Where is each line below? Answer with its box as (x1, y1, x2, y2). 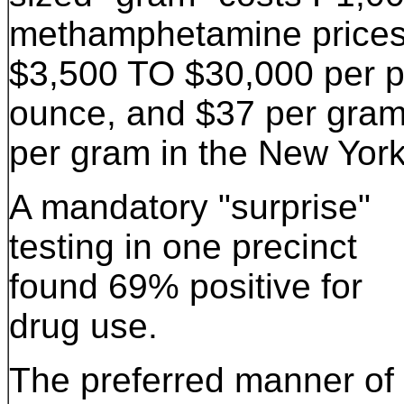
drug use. (9, 307, 158, 345)
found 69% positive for (9, 267, 363, 306)
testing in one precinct (9, 227, 357, 266)
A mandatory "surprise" (9, 188, 371, 226)
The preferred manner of (9, 361, 394, 399)
